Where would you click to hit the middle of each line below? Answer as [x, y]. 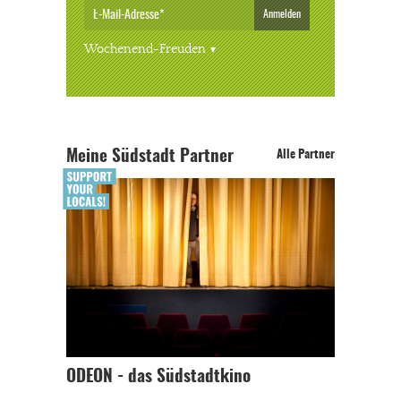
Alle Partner [306, 155]
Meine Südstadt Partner [150, 157]
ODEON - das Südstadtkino [158, 377]
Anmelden [282, 14]
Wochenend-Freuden [145, 49]
